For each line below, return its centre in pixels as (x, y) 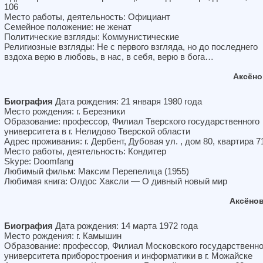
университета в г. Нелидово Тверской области (97, 131)
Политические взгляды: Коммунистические (92, 37)
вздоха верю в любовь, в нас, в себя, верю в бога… (109, 57)
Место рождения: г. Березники (65, 111)
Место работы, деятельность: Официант (87, 17)
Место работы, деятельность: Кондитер (85, 151)
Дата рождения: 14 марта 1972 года (125, 226)
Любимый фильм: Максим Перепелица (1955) (97, 171)
